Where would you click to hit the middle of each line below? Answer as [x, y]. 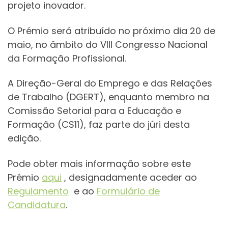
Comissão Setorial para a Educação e [94, 111]
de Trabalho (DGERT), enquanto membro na [108, 97]
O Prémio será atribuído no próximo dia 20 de [111, 31]
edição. [24, 138]
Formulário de [128, 191]
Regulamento [38, 191]
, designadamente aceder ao [129, 177]
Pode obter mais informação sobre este [99, 163]
